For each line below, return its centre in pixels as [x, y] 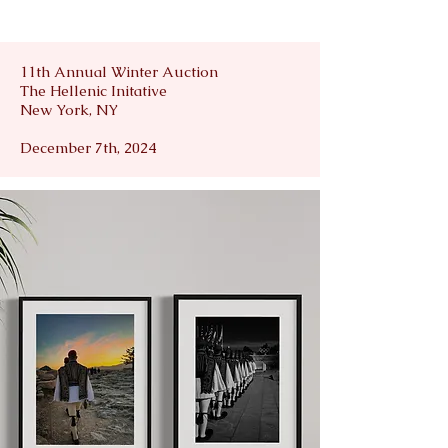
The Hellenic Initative [93, 90]
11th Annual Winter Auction [119, 71]
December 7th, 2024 [88, 147]
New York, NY [69, 109]
